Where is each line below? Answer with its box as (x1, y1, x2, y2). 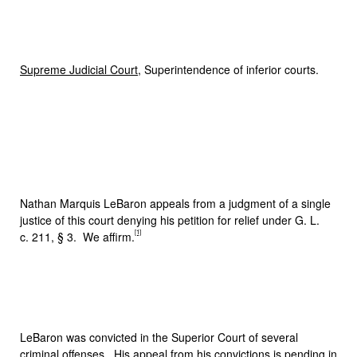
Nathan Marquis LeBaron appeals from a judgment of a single (20, 195, 331, 211)
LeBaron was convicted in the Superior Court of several (20, 329, 298, 345)
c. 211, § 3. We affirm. (20, 229, 135, 245)
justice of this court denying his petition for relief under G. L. (20, 212, 320, 228)
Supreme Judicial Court (20, 61, 138, 77)
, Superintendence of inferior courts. (138, 61, 319, 77)
